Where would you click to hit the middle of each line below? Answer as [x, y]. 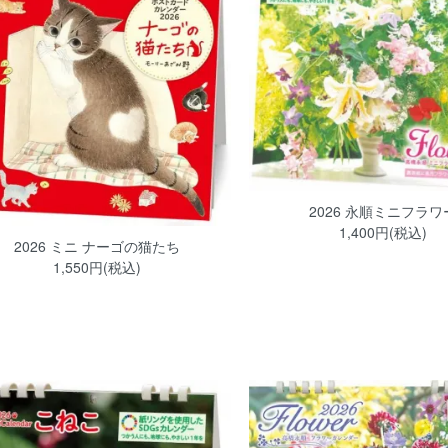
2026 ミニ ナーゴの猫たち [96, 245]
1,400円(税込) [382, 232]
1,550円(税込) [96, 266]
